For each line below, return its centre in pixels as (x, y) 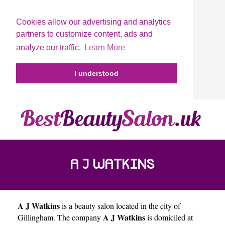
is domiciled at (169, 217)
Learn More (105, 48)
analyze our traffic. (49, 48)
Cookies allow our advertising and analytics (93, 22)
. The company (78, 217)
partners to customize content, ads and (84, 34)
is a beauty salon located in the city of (120, 205)
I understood (96, 74)
